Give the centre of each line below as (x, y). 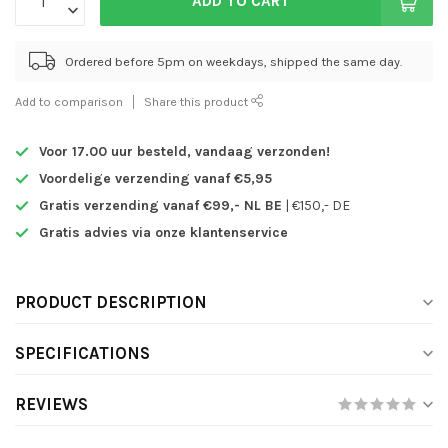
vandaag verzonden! (262, 151)
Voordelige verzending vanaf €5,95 (155, 178)
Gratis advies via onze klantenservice (163, 232)
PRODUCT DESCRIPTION (111, 302)
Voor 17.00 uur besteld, (117, 151)
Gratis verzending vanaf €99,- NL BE (160, 205)
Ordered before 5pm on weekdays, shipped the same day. (233, 61)
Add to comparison (69, 101)
